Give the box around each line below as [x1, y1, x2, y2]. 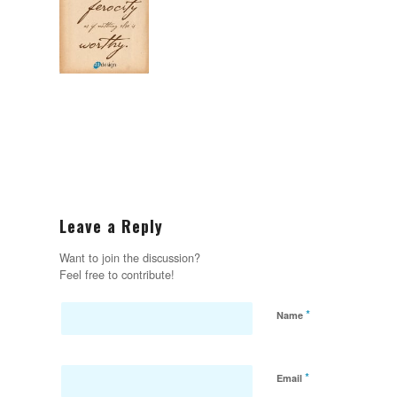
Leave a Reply [59, 214, 163, 238]
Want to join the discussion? [59, 249, 200, 267]
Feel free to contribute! [59, 266, 175, 284]
